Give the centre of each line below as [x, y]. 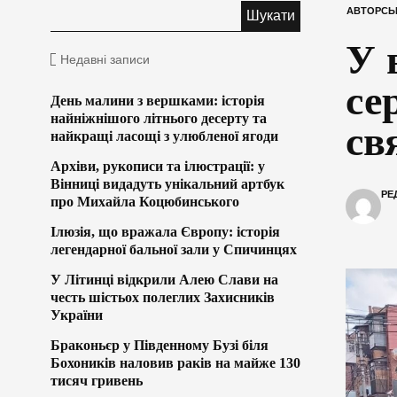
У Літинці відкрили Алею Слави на [164, 279]
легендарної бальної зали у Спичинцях [174, 249]
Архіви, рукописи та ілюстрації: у [158, 166]
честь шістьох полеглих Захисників [163, 297]
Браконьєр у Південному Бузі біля [160, 345]
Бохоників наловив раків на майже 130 [175, 362]
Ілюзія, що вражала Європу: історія [165, 231]
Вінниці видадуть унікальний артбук [167, 183]
